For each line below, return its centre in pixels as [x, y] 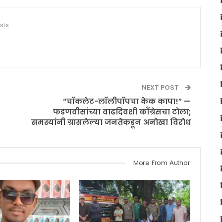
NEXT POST [161, 87]
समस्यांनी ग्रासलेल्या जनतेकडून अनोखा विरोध [111, 122]
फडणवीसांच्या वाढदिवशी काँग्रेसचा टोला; [122, 111]
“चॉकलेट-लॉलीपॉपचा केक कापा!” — [127, 101]
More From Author [162, 163]
